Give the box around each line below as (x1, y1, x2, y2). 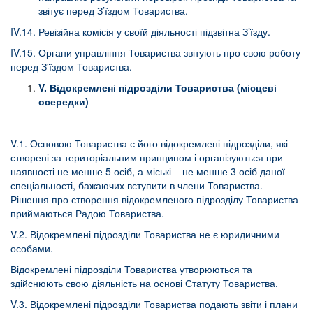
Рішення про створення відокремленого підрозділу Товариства (10, 192, 298, 206)
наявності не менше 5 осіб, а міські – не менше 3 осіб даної (10, 164, 285, 178)
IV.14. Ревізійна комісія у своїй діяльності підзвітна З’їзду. (10, 24, 270, 38)
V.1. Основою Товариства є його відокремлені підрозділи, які (10, 136, 288, 150)
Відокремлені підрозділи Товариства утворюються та (10, 262, 252, 276)
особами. (10, 241, 53, 255)
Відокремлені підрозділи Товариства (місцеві (50, 80, 277, 94)
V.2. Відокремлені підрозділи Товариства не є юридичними (10, 227, 279, 241)
